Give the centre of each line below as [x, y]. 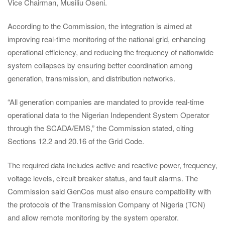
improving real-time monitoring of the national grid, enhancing [106, 39]
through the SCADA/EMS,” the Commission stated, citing [100, 128]
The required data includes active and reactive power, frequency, [113, 165]
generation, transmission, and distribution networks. [91, 78]
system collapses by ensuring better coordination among [100, 65]
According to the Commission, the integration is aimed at [100, 26]
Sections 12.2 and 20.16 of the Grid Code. [76, 141]
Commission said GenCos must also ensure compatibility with [109, 191]
